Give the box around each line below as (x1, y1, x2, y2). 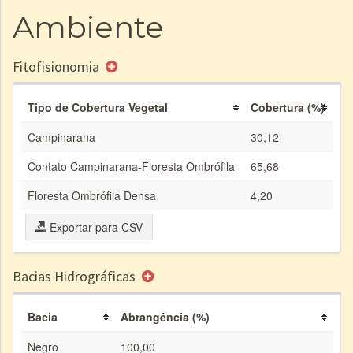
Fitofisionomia (13, 58, 102, 76)
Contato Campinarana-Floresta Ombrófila (28, 158, 235, 174)
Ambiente (13, 9, 164, 46)
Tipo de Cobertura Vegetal (28, 99, 168, 115)
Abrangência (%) (121, 309, 210, 325)
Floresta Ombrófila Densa (28, 188, 156, 203)
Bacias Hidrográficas (13, 267, 139, 285)
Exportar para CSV (46, 219, 143, 235)
